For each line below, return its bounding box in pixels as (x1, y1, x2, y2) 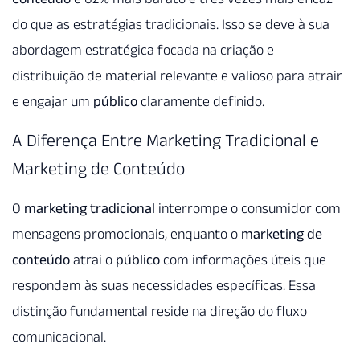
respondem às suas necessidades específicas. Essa (12, 276, 316, 293)
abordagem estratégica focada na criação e (12, 42, 274, 59)
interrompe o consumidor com (155, 199, 341, 216)
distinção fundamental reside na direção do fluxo (12, 302, 307, 319)
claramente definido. (137, 93, 264, 110)
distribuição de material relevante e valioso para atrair (12, 67, 342, 84)
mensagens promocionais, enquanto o (12, 225, 241, 242)
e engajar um (12, 93, 93, 110)
